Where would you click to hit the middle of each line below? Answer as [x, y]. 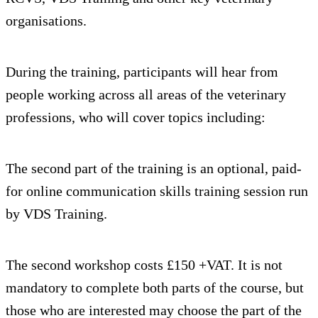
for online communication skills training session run [157, 191]
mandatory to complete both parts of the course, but [155, 288]
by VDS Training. [56, 214]
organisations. [46, 21]
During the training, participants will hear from [142, 72]
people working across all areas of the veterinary [146, 95]
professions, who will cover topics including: [136, 117]
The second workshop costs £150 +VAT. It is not [144, 265]
